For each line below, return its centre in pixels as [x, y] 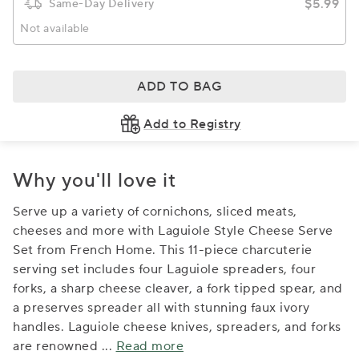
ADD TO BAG [179, 87]
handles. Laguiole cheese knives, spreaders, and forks [177, 327]
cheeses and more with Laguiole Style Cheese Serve [173, 231]
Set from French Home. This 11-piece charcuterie [163, 250]
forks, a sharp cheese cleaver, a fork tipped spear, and [178, 288]
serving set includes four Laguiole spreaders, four [164, 269]
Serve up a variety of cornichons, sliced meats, [155, 212]
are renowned [57, 346]
